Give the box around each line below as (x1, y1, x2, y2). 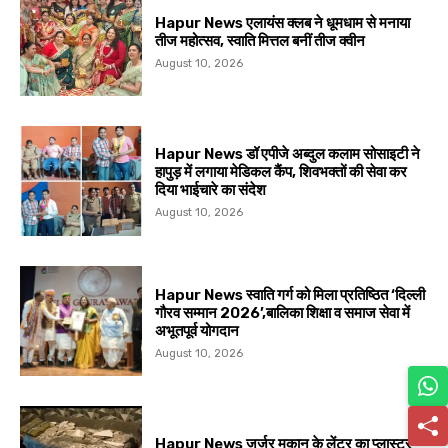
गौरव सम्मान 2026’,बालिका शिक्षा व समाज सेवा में (155, 303, 411, 322)
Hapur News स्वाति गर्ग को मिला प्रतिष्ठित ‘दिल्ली (155, 285, 426, 304)
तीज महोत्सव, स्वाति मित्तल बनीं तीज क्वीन (155, 32, 366, 51)
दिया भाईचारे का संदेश (155, 181, 267, 200)
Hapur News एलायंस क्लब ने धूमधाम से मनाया (155, 14, 411, 33)
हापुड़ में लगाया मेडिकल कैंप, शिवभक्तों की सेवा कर (155, 163, 408, 182)
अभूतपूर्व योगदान (155, 321, 240, 340)
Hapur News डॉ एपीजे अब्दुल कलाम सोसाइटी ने (155, 145, 421, 164)
